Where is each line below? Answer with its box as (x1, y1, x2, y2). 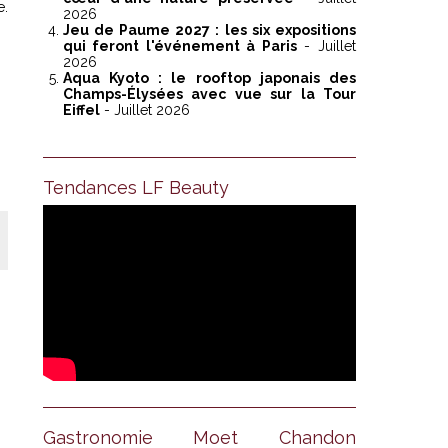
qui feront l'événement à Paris (62, 38, 297, 55)
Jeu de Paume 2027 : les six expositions (62, 22, 356, 39)
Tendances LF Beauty (42, 177, 229, 199)
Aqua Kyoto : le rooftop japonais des (62, 70, 356, 87)
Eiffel (62, 102, 100, 119)
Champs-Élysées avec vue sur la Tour (62, 86, 356, 103)
